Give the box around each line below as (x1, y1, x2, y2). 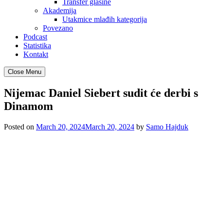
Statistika (23, 41, 51, 50)
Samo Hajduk (146, 122, 188, 131)
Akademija (43, 6, 76, 15)
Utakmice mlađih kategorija (62, 15, 147, 23)
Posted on (4, 122, 36, 131)
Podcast (23, 33, 47, 41)
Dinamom (4, 99, 53, 112)
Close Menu (8, 68, 41, 75)
